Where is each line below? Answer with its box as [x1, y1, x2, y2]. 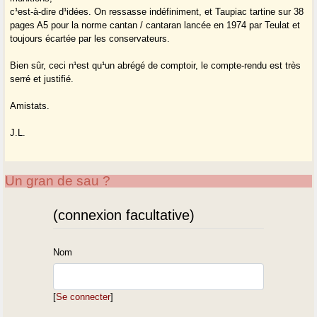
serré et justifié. [10, 74, 74, 85]
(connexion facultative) [53, 207, 195, 223]
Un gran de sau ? [5, 173, 111, 188]
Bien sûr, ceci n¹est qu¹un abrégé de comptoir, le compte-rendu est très [10, 60, 301, 71]
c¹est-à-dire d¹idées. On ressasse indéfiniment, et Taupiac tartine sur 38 [10, 6, 304, 18]
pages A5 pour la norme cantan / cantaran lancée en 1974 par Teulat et [10, 20, 301, 31]
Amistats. [10, 100, 50, 112]
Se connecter [56, 291, 111, 302]
